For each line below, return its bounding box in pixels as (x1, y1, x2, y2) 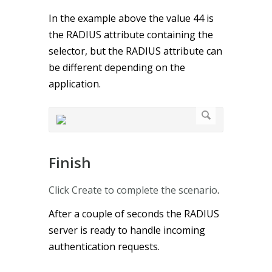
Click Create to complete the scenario (49, 183, 217, 197)
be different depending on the (49, 60, 185, 74)
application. (49, 76, 101, 90)
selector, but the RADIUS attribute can (49, 44, 222, 58)
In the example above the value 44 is (49, 11, 214, 25)
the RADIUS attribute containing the (49, 27, 213, 41)
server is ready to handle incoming (49, 223, 205, 237)
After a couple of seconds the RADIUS (49, 206, 219, 220)
